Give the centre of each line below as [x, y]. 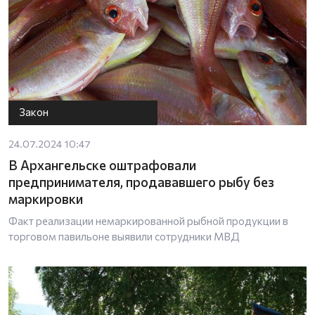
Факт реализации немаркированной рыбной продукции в [148, 220]
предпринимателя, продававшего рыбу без [141, 181]
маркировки [46, 198]
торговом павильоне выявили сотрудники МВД [124, 236]
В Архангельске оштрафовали [102, 165]
